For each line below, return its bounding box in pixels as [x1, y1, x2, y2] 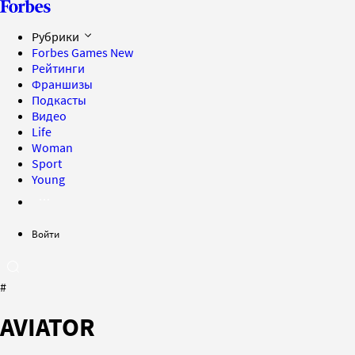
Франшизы [32, 76, 93, 92]
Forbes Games [32, 44, 110, 60]
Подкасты [32, 92, 86, 108]
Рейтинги [32, 60, 85, 76]
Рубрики [32, 29, 82, 44]
